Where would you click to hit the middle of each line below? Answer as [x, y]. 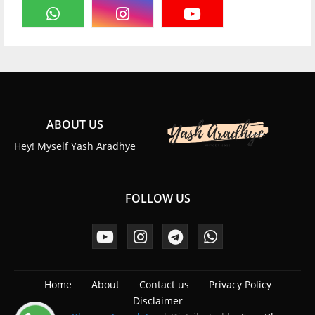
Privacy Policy [240, 284]
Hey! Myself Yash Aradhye [75, 146]
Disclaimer [157, 300]
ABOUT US [75, 124]
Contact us [164, 284]
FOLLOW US [157, 198]
